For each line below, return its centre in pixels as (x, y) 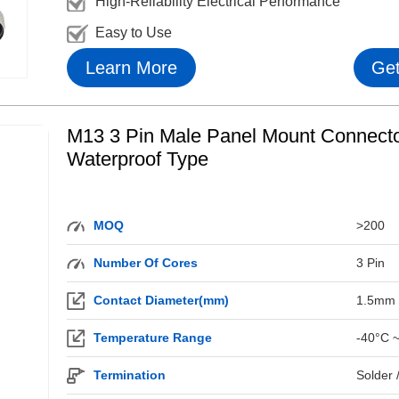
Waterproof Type (137, 159)
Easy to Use (133, 33)
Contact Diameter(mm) (161, 300)
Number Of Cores (145, 263)
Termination (129, 375)
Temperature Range (152, 338)
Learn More (131, 68)
